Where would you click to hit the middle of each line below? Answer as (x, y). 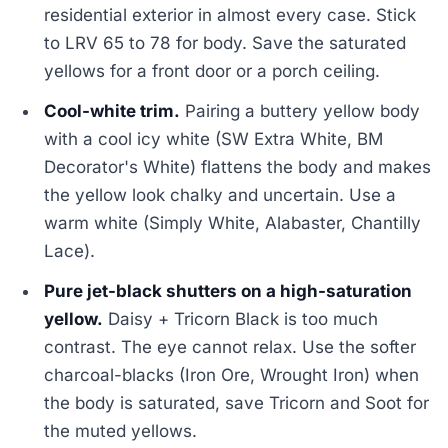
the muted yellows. (121, 431)
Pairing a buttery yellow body (300, 111)
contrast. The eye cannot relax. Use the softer (230, 347)
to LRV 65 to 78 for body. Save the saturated (225, 43)
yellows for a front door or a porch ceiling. (212, 71)
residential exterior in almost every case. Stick (230, 15)
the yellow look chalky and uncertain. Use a (220, 195)
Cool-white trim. (112, 111)
